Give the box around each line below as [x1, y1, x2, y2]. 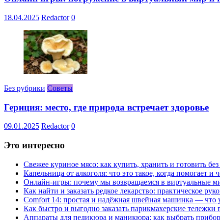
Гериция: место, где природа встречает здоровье [4, 102, 209, 112]
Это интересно [4, 140, 65, 151]
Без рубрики [4, 83, 45, 92]
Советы [47, 83, 73, 92]
